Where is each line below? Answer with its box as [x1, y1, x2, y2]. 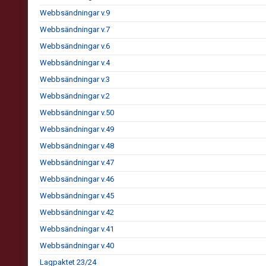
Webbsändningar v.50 [40, 108, 114, 117]
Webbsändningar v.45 [40, 191, 114, 200]
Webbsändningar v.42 [40, 208, 114, 217]
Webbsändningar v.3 [40, 75, 110, 84]
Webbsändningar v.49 [40, 125, 114, 134]
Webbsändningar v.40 [40, 241, 114, 250]
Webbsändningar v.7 [40, 25, 110, 34]
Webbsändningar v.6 [40, 42, 110, 50]
